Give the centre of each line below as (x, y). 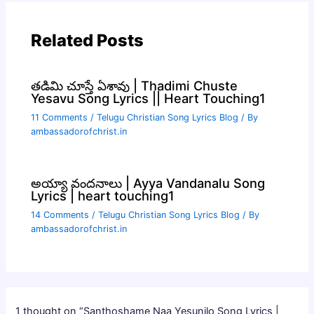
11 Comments (60, 117)
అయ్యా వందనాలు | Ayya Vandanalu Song (148, 183)
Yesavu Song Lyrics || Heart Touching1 (149, 98)
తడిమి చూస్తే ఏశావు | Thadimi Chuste (135, 85)
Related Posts (88, 41)
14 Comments (60, 215)
